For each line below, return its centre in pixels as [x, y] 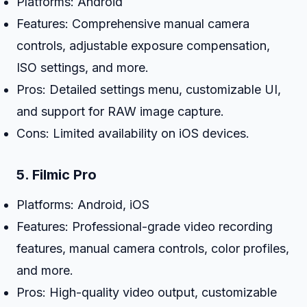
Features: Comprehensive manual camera [133, 24]
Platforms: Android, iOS [83, 205]
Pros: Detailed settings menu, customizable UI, [149, 89]
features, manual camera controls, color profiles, [153, 248]
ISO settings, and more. [83, 67]
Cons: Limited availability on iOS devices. [133, 133]
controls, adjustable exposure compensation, [143, 46]
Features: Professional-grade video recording [145, 226]
